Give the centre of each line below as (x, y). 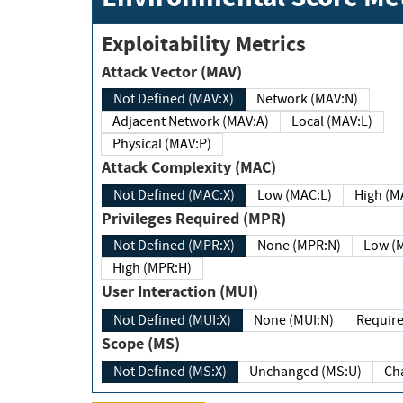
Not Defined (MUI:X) (184, 320)
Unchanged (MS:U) (341, 372)
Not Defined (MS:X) (182, 372)
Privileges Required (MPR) (231, 219)
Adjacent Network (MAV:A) (219, 121)
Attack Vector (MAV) (197, 72)
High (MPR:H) (167, 269)
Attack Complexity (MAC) (214, 167)
